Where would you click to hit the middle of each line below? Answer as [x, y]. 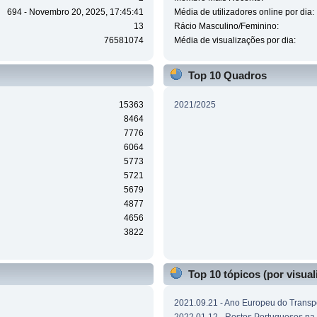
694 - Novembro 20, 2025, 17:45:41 [75, 12]
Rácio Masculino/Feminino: [226, 27]
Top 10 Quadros [227, 76]
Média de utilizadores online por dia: [244, 12]
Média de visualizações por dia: [235, 41]
